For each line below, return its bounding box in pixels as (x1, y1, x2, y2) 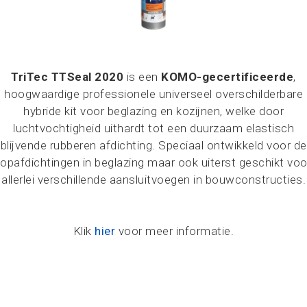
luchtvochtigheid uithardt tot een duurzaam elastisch (13, 121, 294, 135)
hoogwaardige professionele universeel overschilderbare (4, 87, 303, 101)
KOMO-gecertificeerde (161, 70, 294, 84)
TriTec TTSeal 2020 (11, 70, 124, 84)
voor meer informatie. (115, 224, 234, 238)
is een (123, 70, 162, 84)
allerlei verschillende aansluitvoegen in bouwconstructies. (1, 173, 306, 186)
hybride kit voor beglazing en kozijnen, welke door (23, 104, 284, 118)
